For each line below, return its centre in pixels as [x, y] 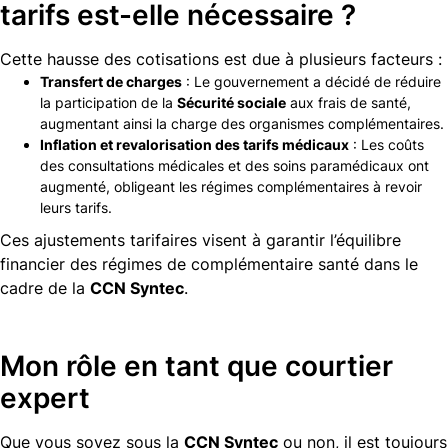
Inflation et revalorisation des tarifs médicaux [194, 144]
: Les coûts [386, 144]
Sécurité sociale [231, 102]
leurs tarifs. [76, 207]
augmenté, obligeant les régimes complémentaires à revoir [231, 186]
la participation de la [108, 102]
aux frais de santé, [348, 102]
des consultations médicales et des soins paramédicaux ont [234, 165]
